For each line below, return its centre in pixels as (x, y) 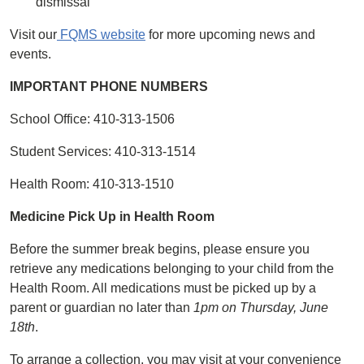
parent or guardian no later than (102, 308)
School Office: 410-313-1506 (92, 119)
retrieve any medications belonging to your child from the (172, 269)
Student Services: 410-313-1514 (103, 152)
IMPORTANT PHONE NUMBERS (109, 87)
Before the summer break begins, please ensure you (160, 249)
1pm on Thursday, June (261, 308)
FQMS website (101, 35)
